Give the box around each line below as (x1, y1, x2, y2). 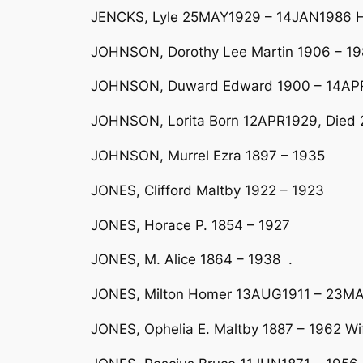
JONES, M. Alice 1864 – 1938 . (91, 251, 293, 268)
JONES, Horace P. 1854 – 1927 (91, 216, 290, 233)
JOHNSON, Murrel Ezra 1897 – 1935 (91, 147, 325, 164)
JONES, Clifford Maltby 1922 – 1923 (91, 181, 324, 199)
